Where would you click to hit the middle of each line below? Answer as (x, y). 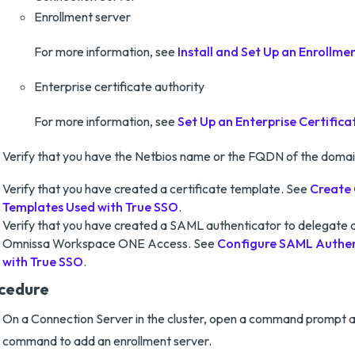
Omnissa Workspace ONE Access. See (110, 243)
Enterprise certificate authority (119, 86)
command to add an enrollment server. (107, 341)
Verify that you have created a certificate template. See (156, 189)
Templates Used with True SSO (90, 207)
